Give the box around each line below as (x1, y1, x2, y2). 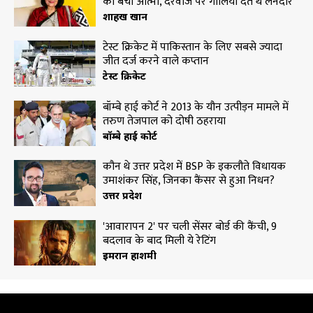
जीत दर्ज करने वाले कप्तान (102, 52, 209, 71)
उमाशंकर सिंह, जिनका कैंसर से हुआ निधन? (102, 171, 275, 191)
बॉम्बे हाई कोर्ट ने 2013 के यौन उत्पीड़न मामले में (102, 97, 289, 117)
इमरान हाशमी (102, 248, 156, 262)
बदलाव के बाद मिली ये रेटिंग (102, 231, 216, 250)
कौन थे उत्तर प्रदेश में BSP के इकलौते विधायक (102, 157, 286, 177)
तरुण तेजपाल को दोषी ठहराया (102, 111, 226, 131)
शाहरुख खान (102, 10, 147, 23)
